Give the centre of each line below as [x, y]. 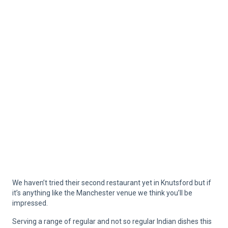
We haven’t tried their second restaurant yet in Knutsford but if [112, 183]
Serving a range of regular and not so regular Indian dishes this [112, 222]
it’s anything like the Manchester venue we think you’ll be [102, 193]
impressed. [30, 203]
